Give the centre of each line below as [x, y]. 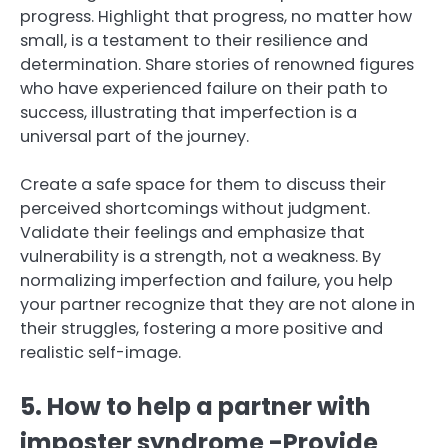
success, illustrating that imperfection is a [188, 112]
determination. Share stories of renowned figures [217, 64]
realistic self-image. [100, 352]
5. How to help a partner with [195, 407]
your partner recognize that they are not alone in [217, 304]
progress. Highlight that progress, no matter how [216, 16]
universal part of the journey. [134, 136]
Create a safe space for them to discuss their [203, 184]
